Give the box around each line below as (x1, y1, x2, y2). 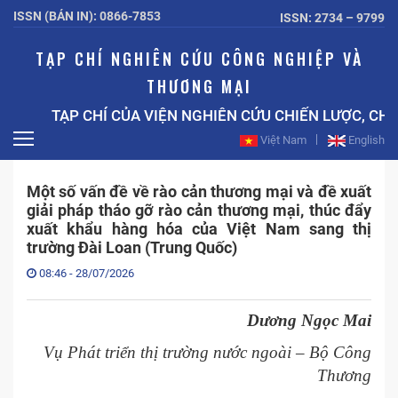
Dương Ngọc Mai (247, 311, 371, 330)
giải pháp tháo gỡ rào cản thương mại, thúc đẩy (27, 201, 371, 219)
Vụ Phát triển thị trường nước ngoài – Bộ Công (44, 343, 371, 362)
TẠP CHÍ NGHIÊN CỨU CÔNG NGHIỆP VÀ (35, 47, 363, 70)
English (348, 133, 385, 147)
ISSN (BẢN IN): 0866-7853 (13, 9, 161, 23)
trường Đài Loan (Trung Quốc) (27, 238, 237, 257)
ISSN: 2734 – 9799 (280, 11, 385, 25)
